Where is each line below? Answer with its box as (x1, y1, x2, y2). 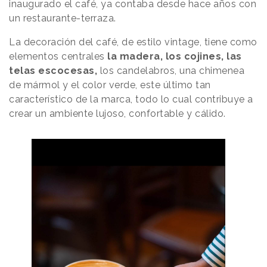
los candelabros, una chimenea (100, 65, 244, 77)
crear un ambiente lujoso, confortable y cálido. (9, 108, 228, 120)
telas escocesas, (9, 65, 100, 77)
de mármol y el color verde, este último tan (9, 79, 211, 91)
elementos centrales (9, 51, 107, 63)
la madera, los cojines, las (107, 51, 242, 63)
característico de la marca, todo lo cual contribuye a (9, 94, 253, 105)
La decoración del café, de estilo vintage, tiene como (9, 36, 257, 48)
